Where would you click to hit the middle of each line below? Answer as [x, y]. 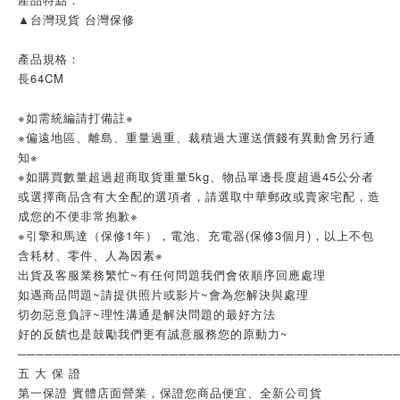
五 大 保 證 [50, 373]
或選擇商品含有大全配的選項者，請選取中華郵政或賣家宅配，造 [199, 196]
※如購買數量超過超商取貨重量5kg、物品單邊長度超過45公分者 [196, 176]
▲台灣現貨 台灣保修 [76, 19]
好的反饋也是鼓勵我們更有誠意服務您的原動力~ [153, 333]
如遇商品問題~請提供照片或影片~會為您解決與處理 [163, 294]
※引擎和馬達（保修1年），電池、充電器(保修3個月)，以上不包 [196, 235]
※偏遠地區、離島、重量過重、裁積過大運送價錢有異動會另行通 [197, 137]
